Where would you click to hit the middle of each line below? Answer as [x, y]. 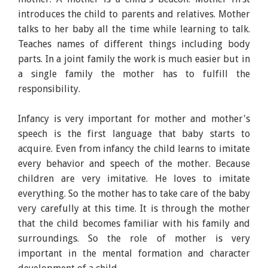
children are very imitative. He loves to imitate [134, 178]
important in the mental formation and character [134, 253]
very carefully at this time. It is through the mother [134, 208]
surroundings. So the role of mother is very [134, 238]
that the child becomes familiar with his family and [134, 223]
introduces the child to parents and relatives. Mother [134, 14]
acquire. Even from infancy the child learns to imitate [134, 148]
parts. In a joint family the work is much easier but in [134, 59]
